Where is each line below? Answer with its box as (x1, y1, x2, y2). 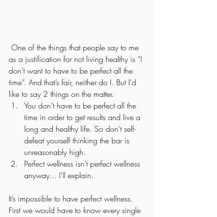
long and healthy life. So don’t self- (24, 123, 136, 134)
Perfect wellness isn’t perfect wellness (24, 158, 142, 169)
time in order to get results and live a (24, 111, 143, 123)
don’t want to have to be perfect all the (9, 65, 135, 76)
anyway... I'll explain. (24, 170, 98, 181)
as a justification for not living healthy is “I (9, 53, 144, 64)
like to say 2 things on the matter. (9, 88, 116, 99)
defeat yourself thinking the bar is (24, 135, 132, 146)
